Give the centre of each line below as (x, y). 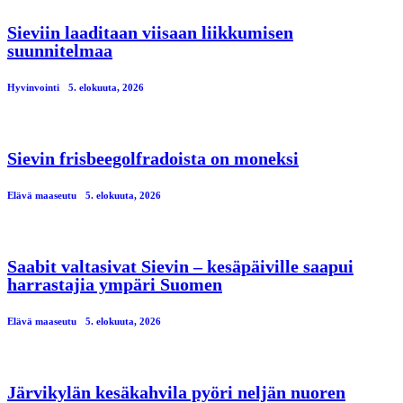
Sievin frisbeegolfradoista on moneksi (153, 158)
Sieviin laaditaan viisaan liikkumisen (150, 32)
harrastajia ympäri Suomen (115, 284)
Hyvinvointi (33, 87)
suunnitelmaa (60, 50)
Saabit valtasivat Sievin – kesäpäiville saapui (180, 266)
